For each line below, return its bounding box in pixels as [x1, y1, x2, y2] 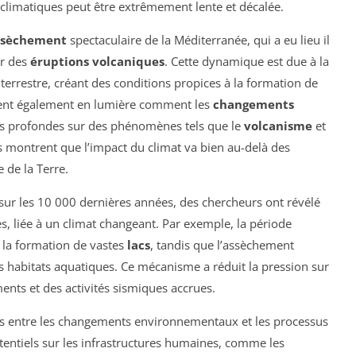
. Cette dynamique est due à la [164, 53, 329, 70]
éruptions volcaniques [30, 53, 164, 70]
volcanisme [244, 118, 312, 134]
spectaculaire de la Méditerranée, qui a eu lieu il [67, 32, 330, 48]
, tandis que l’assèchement [150, 237, 294, 253]
